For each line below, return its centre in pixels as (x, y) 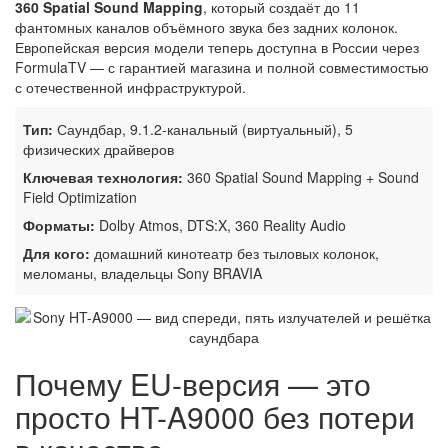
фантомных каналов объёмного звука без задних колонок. (206, 27)
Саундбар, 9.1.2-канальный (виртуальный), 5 (203, 129)
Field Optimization (80, 197)
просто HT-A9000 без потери (215, 417)
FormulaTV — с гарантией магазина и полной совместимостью (222, 67)
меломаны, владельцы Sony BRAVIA (142, 273)
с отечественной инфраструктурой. (130, 87)
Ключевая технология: (103, 177)
